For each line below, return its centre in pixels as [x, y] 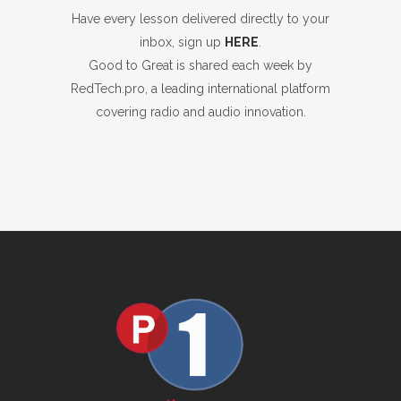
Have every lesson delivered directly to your [200, 19]
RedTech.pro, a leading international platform [200, 89]
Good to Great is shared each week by [200, 65]
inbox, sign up [182, 42]
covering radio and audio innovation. [200, 112]
